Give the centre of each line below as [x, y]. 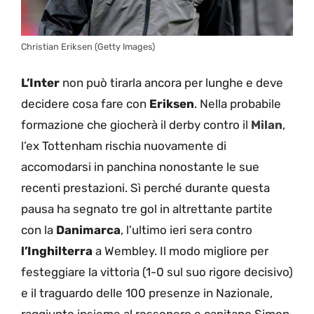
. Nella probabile [238, 104]
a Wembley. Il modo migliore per [180, 251]
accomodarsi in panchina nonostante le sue [140, 167]
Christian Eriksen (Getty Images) [88, 46]
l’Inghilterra [57, 251]
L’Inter [40, 83]
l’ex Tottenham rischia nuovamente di [124, 146]
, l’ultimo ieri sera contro [186, 230]
